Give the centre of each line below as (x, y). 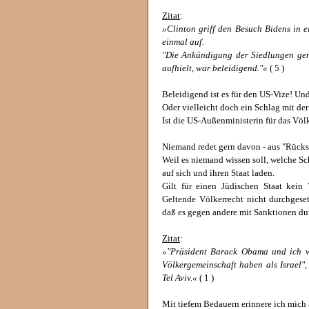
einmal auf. (183, 42)
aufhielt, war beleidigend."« (215, 68)
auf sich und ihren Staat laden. (218, 173)
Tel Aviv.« (180, 278)
